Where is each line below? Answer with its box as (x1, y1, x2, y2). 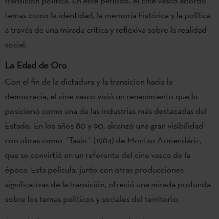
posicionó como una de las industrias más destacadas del (5, 105, 207, 116)
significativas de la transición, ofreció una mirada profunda (5, 178, 211, 190)
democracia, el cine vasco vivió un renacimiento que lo (5, 90, 198, 102)
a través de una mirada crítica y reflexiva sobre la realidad (5, 23, 207, 35)
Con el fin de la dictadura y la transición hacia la (5, 75, 173, 87)
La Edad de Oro (5, 59, 66, 71)
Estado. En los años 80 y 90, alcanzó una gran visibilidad (5, 119, 203, 131)
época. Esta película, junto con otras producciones (5, 163, 184, 175)
